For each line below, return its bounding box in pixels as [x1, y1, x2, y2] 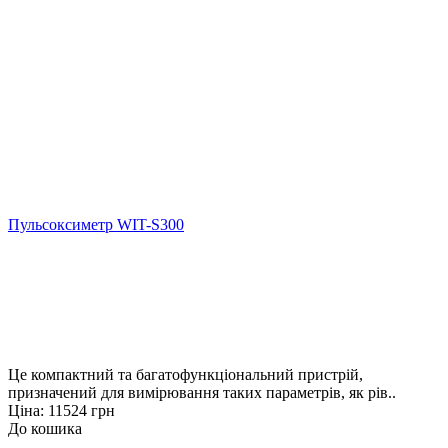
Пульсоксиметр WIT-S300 [8, 215, 184, 233]
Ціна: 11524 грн [8, 401, 115, 419]
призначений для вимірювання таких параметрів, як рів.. [8, 383, 396, 401]
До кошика [8, 419, 82, 437]
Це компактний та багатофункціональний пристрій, [8, 365, 363, 383]
